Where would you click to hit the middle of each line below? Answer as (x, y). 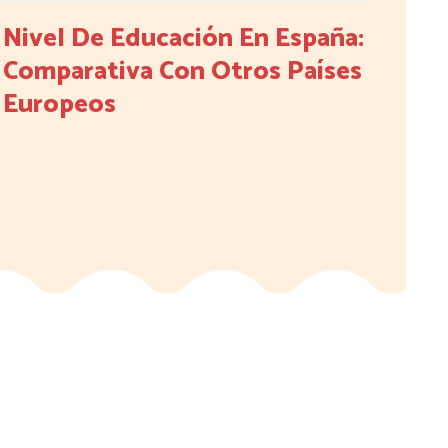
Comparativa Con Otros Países (182, 72)
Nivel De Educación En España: (183, 39)
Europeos (59, 105)
